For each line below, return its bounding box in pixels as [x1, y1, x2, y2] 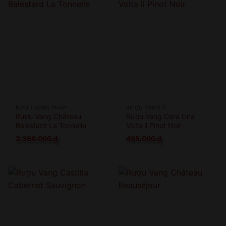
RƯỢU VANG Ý [126, 104, 166, 111]
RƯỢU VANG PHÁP [15, 104, 67, 111]
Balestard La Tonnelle [15, 121, 86, 130]
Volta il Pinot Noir [126, 121, 182, 130]
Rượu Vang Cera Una [126, 111, 195, 121]
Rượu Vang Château [15, 111, 81, 121]
